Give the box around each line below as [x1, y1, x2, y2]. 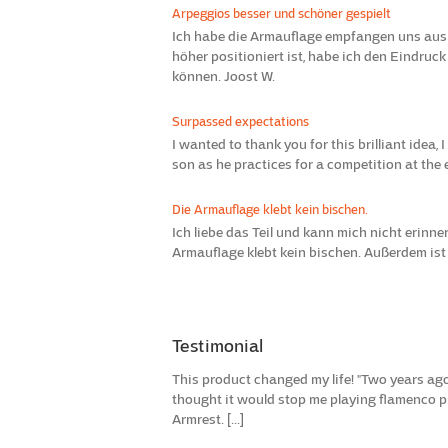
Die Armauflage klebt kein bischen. [172, 201, 368, 218]
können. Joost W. [172, 67, 275, 85]
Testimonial [172, 335, 263, 357]
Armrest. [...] [172, 410, 244, 428]
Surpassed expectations [172, 113, 309, 130]
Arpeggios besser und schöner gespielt [172, 5, 391, 22]
